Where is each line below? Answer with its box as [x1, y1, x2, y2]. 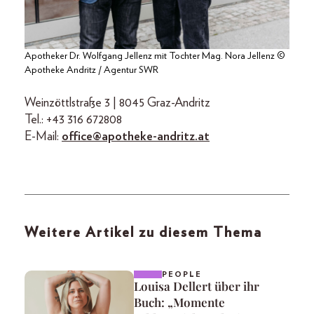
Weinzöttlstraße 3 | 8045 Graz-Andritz [25, 97, 210, 109]
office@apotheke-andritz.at [62, 130, 210, 143]
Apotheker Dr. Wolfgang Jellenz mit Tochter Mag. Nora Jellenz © [25, 51, 285, 61]
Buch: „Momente [134, 294, 225, 310]
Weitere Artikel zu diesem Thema [25, 226, 262, 240]
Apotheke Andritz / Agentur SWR [25, 65, 158, 75]
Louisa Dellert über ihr [134, 278, 259, 294]
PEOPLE [162, 271, 202, 278]
